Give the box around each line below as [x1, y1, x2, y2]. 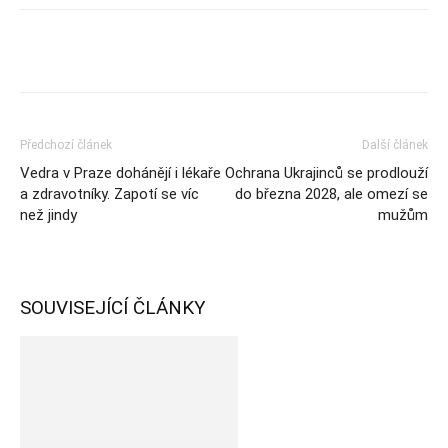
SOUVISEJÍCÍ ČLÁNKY [20, 296, 206, 319]
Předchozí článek [20, 138, 112, 152]
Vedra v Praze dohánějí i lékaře [20, 164, 221, 182]
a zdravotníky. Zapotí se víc [20, 185, 199, 203]
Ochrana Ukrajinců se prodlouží [225, 164, 428, 182]
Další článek [362, 138, 428, 152]
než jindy [20, 206, 77, 224]
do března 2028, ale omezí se [235, 185, 428, 203]
